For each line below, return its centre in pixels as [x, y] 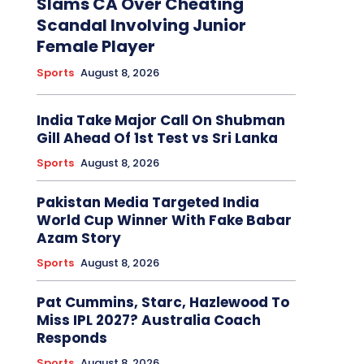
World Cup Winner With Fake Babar [164, 220]
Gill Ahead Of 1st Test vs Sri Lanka [157, 138]
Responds [71, 338]
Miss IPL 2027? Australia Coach [148, 320]
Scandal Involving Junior [141, 25]
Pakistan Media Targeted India [147, 202]
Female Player [95, 46]
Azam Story [78, 238]
